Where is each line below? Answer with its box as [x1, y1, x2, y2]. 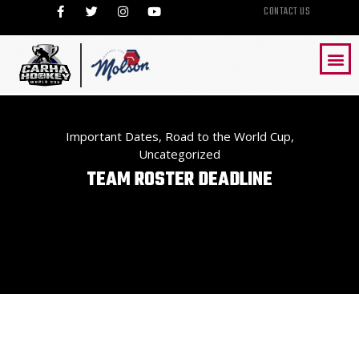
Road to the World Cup [164, 128, 291, 144]
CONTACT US [264, 3, 311, 20]
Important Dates [65, 128, 159, 144]
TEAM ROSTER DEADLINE [87, 166, 272, 195]
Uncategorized [139, 146, 220, 162]
